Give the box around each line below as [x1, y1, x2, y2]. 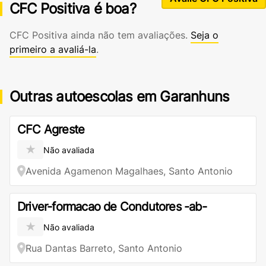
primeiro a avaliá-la [9, 43, 96, 55]
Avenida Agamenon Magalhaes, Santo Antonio [26, 165, 233, 177]
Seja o [191, 29, 218, 41]
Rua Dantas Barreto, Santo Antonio [26, 242, 182, 254]
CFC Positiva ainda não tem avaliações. [9, 29, 191, 41]
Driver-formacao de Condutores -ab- [17, 199, 207, 214]
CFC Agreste [17, 122, 85, 137]
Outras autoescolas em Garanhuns [9, 88, 230, 105]
